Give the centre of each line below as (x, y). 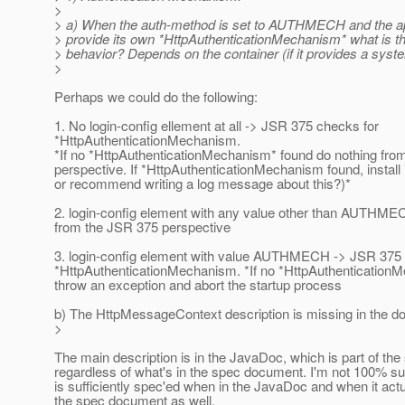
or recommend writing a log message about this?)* (202, 184)
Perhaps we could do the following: (156, 97)
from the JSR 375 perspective (142, 227)
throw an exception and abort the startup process (198, 285)
